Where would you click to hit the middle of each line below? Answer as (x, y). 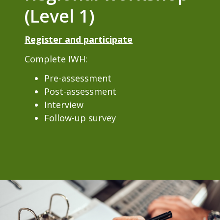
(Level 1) (60, 16)
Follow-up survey (80, 118)
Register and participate (79, 39)
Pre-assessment (78, 78)
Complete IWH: (56, 59)
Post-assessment (80, 91)
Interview (64, 105)
